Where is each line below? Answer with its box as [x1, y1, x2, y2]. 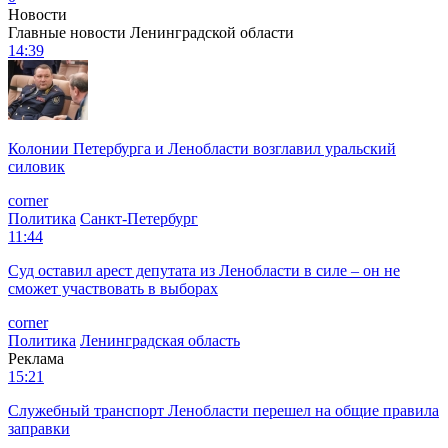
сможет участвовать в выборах [8, 279, 218, 297]
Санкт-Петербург [80, 209, 198, 227]
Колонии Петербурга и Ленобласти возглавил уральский [8, 139, 396, 157]
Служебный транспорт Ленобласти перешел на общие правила [8, 401, 439, 419]
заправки [8, 419, 70, 437]
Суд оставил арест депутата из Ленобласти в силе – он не [8, 261, 400, 279]
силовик [8, 157, 65, 175]
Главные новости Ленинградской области [8, 23, 294, 41]
